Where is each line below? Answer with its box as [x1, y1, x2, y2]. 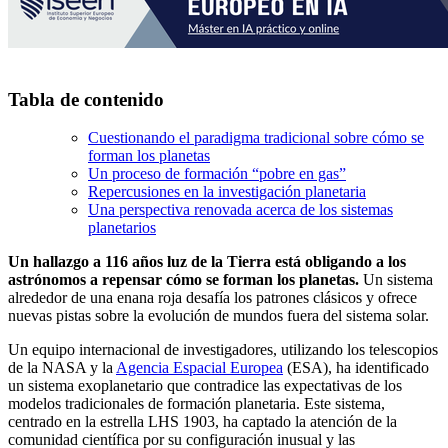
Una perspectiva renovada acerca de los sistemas [88, 201, 393, 219]
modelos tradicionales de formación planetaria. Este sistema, [8, 395, 385, 413]
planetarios [88, 219, 156, 237]
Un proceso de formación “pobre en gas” [88, 165, 346, 183]
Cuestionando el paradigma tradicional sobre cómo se [88, 129, 424, 147]
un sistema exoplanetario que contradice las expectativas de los [8, 377, 402, 395]
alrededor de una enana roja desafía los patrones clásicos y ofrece [8, 289, 417, 307]
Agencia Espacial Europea [116, 359, 283, 377]
